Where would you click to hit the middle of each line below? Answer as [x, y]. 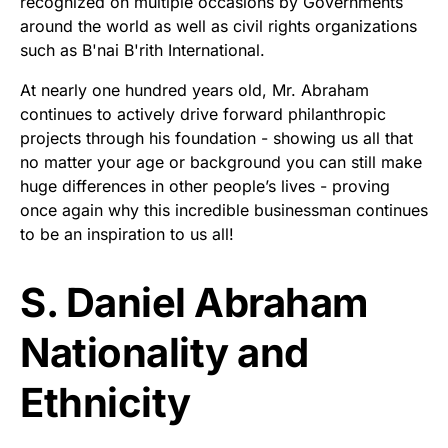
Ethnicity [105, 402]
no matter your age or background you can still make [221, 161]
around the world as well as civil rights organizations [218, 25]
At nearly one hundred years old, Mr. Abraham [194, 89]
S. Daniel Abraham [194, 302]
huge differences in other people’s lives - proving [205, 185]
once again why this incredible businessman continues [224, 209]
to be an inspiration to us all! [127, 233]
